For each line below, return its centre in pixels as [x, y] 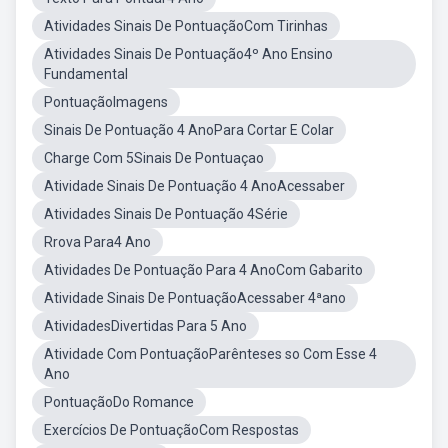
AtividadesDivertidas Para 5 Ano [145, 326]
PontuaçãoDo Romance [119, 402]
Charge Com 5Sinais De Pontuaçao [154, 158]
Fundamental [86, 74]
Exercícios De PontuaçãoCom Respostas [171, 430]
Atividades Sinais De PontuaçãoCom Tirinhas [186, 26]
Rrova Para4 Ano [97, 242]
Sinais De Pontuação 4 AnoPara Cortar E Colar [189, 130]
